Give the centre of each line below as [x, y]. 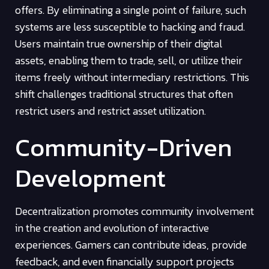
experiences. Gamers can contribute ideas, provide [131, 244]
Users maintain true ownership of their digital [119, 44]
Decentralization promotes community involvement [134, 211]
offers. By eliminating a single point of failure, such [131, 10]
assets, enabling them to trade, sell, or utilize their [129, 61]
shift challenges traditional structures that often [124, 94]
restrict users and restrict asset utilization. [110, 111]
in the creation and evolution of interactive [112, 228]
